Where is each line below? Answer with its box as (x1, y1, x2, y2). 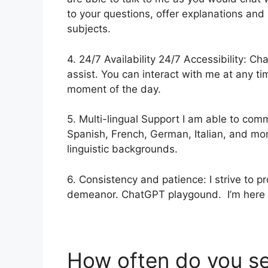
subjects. (67, 23, 111, 35)
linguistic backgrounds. (67, 143, 178, 156)
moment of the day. (67, 83, 161, 95)
